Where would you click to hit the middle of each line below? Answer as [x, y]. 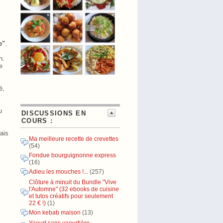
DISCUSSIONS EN [54, 113]
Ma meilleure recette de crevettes [74, 139]
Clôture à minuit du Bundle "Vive [73, 182]
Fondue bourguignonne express [72, 155]
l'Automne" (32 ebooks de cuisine [74, 189]
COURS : [37, 121]
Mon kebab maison [56, 213]
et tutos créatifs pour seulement [71, 196]
